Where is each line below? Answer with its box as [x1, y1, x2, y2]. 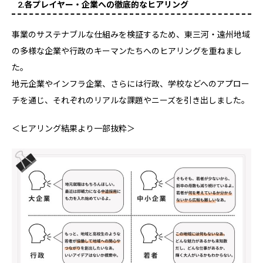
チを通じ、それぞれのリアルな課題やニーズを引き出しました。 [12, 95, 249, 105]
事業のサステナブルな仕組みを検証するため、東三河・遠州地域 [12, 29, 250, 39]
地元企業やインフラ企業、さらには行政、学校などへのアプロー [12, 78, 249, 89]
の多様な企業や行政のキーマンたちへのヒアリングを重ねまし [12, 45, 242, 56]
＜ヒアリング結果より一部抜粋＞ [12, 123, 135, 133]
